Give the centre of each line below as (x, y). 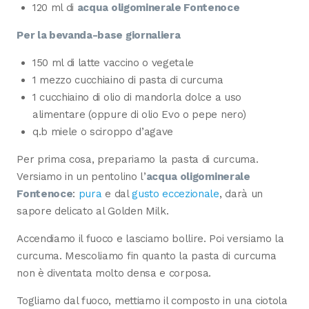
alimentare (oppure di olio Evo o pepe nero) (139, 114)
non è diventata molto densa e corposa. (114, 273)
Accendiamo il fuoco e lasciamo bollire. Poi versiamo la (150, 239)
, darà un (241, 193)
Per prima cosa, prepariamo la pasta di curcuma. (138, 159)
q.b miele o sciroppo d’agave (103, 131)
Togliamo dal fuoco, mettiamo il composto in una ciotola (152, 301)
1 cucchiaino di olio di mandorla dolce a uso (137, 97)
